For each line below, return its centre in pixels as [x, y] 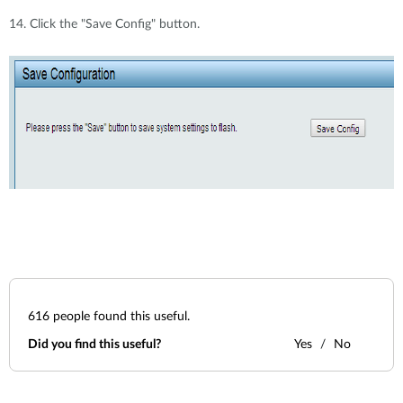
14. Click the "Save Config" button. [104, 24]
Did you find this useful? [94, 345]
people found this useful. [120, 317]
